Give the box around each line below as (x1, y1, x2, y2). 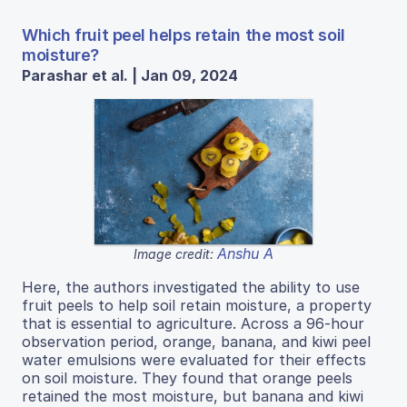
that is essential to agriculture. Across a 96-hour (22, 313, 364, 333)
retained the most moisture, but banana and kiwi (22, 386, 363, 405)
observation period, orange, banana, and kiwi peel (22, 332, 371, 351)
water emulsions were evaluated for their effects (22, 350, 366, 369)
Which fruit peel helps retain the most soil (22, 25, 345, 45)
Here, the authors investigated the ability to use (22, 277, 360, 296)
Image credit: (134, 245, 217, 262)
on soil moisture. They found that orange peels (22, 368, 352, 387)
